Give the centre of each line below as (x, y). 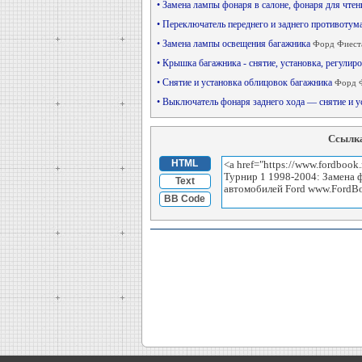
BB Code (185, 199)
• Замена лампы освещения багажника (234, 44)
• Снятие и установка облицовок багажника (245, 82)
